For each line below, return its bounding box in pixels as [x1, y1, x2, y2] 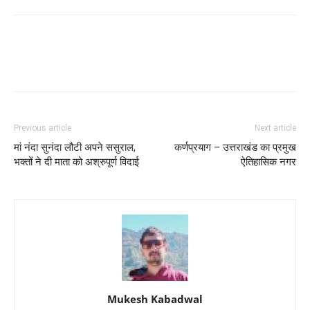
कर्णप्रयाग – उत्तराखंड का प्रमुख [174, 141, 296, 154]
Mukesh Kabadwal [107, 292, 203, 306]
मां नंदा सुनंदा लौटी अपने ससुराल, [14, 141, 136, 154]
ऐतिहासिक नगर [241, 156, 296, 168]
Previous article [14, 123, 71, 133]
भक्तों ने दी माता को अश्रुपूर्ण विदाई [14, 156, 139, 168]
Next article [255, 123, 296, 133]
